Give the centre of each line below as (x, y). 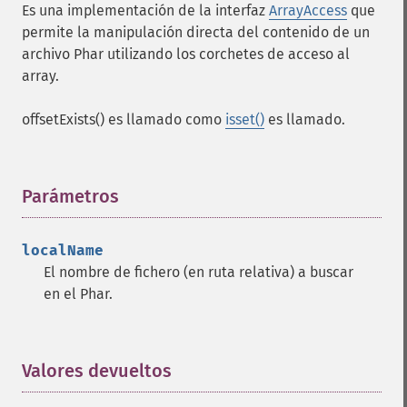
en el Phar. (78, 294)
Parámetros (70, 196)
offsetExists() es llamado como (124, 119)
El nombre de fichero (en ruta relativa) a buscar (199, 272)
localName (63, 250)
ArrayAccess (308, 10)
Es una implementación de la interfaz (145, 10)
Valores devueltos (97, 371)
